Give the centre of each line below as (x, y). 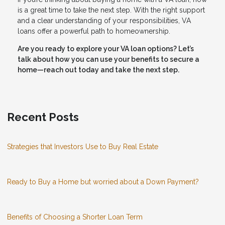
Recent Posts (43, 117)
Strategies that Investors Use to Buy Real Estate (83, 147)
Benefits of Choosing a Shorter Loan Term (75, 217)
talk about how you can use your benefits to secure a (108, 60)
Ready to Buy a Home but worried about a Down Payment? (103, 182)
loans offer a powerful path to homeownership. (94, 31)
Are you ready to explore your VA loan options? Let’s (106, 49)
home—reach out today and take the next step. (98, 70)
